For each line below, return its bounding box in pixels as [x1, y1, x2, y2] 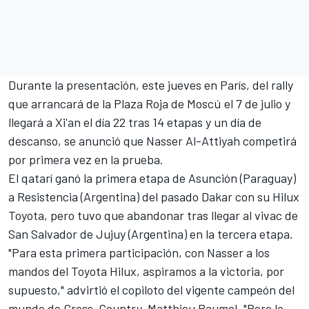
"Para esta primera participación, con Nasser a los [8, 245, 270, 261]
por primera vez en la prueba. [8, 152, 166, 168]
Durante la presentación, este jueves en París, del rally [8, 77, 293, 93]
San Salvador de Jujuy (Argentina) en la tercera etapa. [8, 226, 296, 242]
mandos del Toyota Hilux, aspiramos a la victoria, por [8, 263, 284, 279]
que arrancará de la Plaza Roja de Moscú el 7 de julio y [8, 96, 290, 112]
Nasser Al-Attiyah [146, 133, 243, 149]
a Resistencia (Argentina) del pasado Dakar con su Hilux [8, 189, 299, 205]
